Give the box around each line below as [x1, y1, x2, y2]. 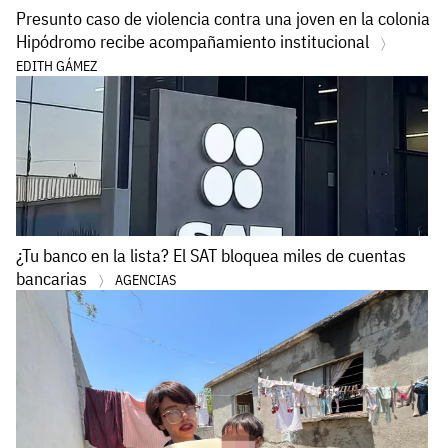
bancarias [16, 267, 91, 291]
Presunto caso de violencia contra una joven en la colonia [16, 7, 430, 31]
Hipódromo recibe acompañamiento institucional [16, 30, 373, 54]
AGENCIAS [115, 271, 176, 290]
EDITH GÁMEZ [16, 57, 97, 76]
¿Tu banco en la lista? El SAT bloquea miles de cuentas [16, 244, 406, 268]
